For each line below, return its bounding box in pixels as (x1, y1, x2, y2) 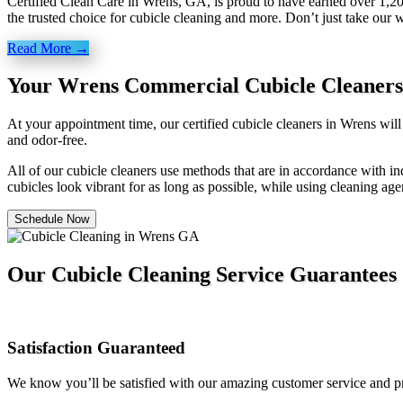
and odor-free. (7, 132, 87, 148)
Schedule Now (14, 212, 89, 227)
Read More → (7, 40, 89, 56)
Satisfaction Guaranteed (7, 337, 185, 357)
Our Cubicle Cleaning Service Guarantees (7, 263, 397, 287)
